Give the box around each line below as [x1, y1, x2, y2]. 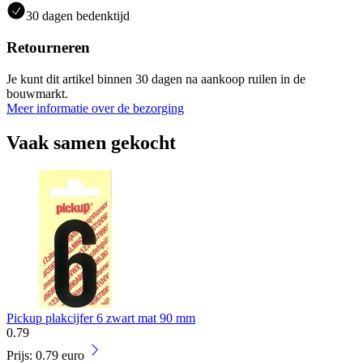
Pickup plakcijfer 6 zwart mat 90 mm [6, 310, 195, 325]
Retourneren [6, 39, 90, 57]
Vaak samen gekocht [6, 131, 176, 153]
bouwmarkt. [6, 86, 68, 100]
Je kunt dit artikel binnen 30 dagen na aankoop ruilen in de [6, 71, 305, 86]
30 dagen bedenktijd [26, 9, 130, 23]
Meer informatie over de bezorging [6, 100, 184, 115]
